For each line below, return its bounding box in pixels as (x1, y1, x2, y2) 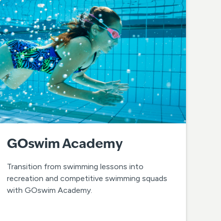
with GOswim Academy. (6, 185, 92, 195)
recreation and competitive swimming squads (6, 173, 167, 183)
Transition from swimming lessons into (6, 161, 144, 171)
